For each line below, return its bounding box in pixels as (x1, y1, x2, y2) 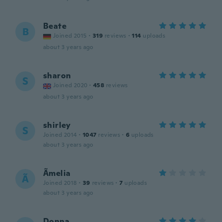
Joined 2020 (53, 81, 88, 89)
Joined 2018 (43, 179, 77, 187)
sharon (43, 70, 71, 81)
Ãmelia (43, 168, 71, 178)
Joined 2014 (43, 131, 77, 139)
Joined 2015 (53, 32, 87, 40)
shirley (43, 120, 71, 130)
